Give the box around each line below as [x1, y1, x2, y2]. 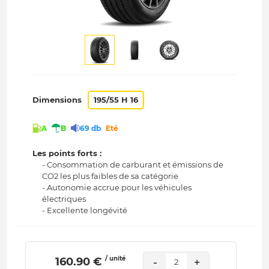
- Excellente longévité [42, 205, 128, 216]
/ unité [105, 255, 126, 263]
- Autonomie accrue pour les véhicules [42, 183, 192, 193]
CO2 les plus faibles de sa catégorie [42, 171, 179, 181]
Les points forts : [32, 148, 102, 159]
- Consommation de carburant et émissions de [42, 160, 224, 170]
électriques [42, 194, 86, 204]
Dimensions [32, 95, 82, 104]
